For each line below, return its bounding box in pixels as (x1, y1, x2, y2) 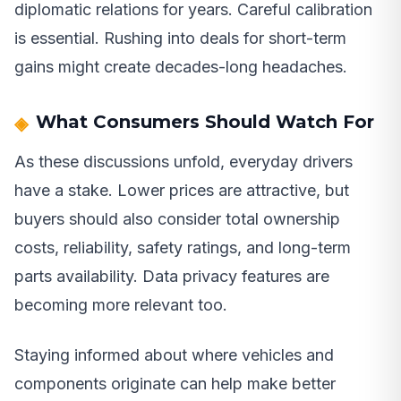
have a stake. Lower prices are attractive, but (14, 180, 349, 200)
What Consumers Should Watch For (36, 110, 374, 132)
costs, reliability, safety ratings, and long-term (14, 237, 351, 257)
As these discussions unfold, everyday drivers (14, 151, 353, 171)
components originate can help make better (14, 373, 336, 393)
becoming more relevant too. (14, 294, 227, 314)
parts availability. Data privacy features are (14, 266, 329, 286)
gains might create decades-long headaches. (14, 56, 347, 76)
